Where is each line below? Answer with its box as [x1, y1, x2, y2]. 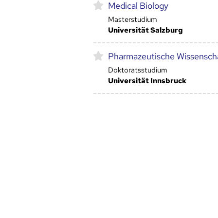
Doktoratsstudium [108, 65, 167, 75]
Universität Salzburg [108, 25, 183, 36]
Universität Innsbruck [108, 76, 186, 86]
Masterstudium [108, 15, 157, 25]
